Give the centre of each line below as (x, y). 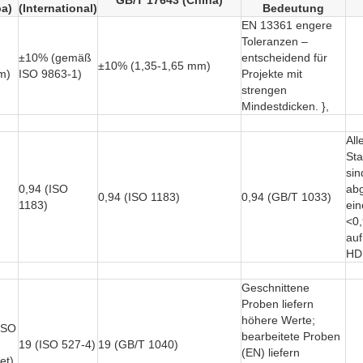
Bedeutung (293, 9)
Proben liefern (278, 304)
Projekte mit (272, 74)
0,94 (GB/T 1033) (286, 197)
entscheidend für (284, 58)
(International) (58, 9)
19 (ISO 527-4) (57, 345)
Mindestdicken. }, (285, 107)
